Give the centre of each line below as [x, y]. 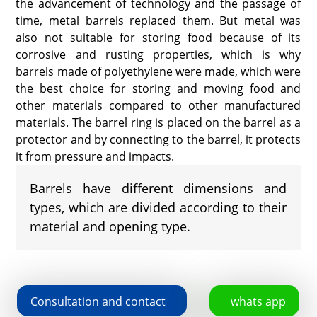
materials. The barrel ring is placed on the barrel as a [158, 122]
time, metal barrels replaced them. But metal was [158, 21]
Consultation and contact [98, 301]
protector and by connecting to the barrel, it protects [158, 139]
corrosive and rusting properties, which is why [158, 54]
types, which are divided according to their [158, 207]
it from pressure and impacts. [95, 156]
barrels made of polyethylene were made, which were [158, 71]
